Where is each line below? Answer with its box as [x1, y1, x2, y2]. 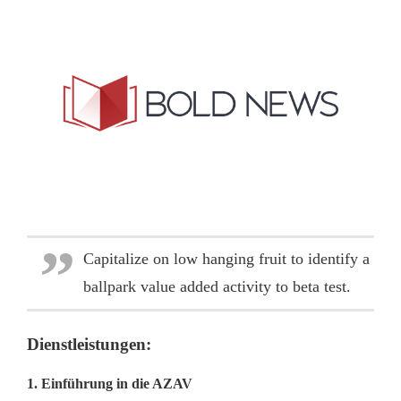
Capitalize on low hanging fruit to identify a [83, 250, 370, 269]
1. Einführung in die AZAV [27, 376, 192, 392]
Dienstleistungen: [27, 334, 151, 354]
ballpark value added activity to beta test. [83, 277, 351, 296]
